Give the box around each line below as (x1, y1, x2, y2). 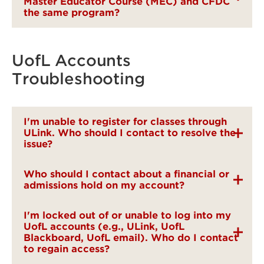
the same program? (24, 7, 120, 18)
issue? (24, 138, 52, 150)
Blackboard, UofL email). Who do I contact (24, 232, 238, 243)
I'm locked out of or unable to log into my (24, 210, 231, 221)
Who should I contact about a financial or (24, 169, 229, 180)
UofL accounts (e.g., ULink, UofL (24, 221, 184, 232)
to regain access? (24, 243, 110, 255)
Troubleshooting (12, 70, 145, 88)
